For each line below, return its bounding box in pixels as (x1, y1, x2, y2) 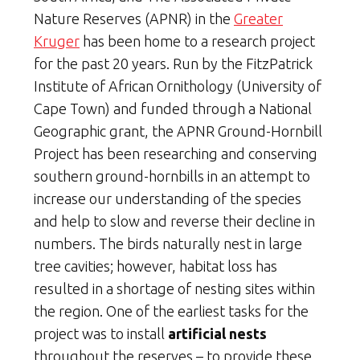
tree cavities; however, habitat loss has (34, 258, 277, 274)
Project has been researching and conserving (34, 145, 317, 162)
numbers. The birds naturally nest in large (34, 235, 302, 252)
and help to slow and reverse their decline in (34, 213, 315, 229)
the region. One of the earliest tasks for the (34, 303, 309, 319)
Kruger (34, 33, 80, 49)
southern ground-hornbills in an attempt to (34, 168, 310, 184)
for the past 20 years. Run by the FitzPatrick (34, 55, 313, 72)
